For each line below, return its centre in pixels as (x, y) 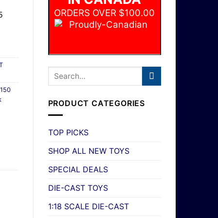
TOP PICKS (68, 133)
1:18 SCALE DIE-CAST (88, 207)
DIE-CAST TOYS (78, 188)
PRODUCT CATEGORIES (96, 103)
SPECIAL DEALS (78, 170)
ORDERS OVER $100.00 (105, 13)
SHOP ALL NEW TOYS (89, 151)
